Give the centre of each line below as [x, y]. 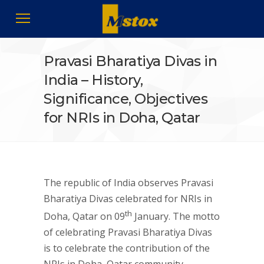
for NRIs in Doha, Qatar [122, 118]
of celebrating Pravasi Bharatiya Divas [128, 232]
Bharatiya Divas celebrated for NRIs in [128, 199]
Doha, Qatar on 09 [84, 217]
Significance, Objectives [126, 99]
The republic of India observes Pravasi [128, 183]
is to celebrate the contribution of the [127, 248]
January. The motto [176, 217]
